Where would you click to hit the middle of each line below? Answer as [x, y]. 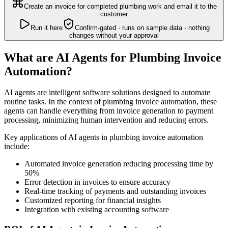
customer [114, 14]
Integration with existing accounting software [97, 210]
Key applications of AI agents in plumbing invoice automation [104, 137]
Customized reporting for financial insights [93, 201]
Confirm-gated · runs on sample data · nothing [142, 27]
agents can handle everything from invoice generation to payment [109, 111]
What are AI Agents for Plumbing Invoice [113, 57]
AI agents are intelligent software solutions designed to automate [107, 93]
